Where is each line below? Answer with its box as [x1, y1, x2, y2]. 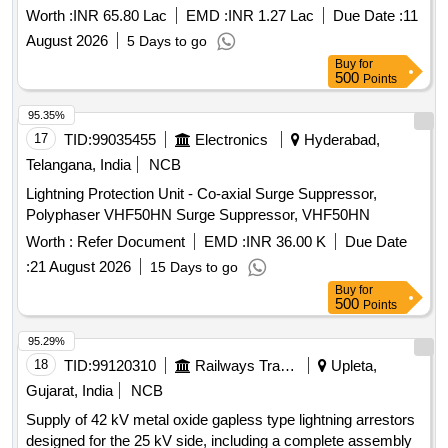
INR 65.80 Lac [73, 7, 167, 25]
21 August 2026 [30, 258, 131, 276]
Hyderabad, [300, 131, 380, 149]
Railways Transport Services [280, 357, 295, 375]
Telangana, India [26, 156, 131, 174]
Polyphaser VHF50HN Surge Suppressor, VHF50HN [26, 206, 370, 224]
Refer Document [73, 233, 185, 251]
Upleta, [327, 357, 377, 375]
